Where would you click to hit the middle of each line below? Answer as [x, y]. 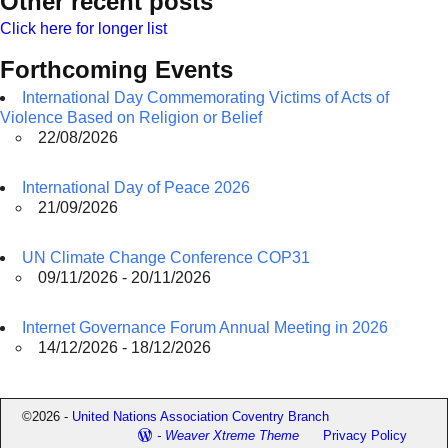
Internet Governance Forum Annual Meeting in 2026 [205, 327]
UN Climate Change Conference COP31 [166, 257]
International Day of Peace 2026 [136, 187]
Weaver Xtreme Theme [232, 435]
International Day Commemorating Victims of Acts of [205, 97]
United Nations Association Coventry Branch [200, 416]
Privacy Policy [364, 435]
